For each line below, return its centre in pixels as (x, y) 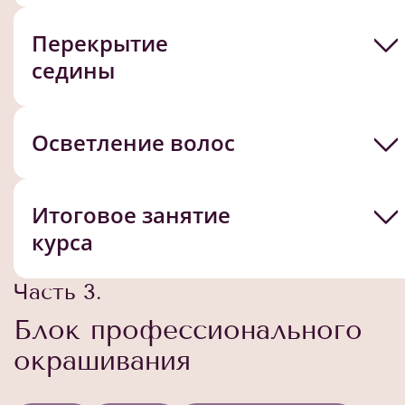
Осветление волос (133, 142)
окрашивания (102, 360)
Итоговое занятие (131, 214)
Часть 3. (57, 291)
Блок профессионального (188, 330)
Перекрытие (100, 42)
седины (73, 70)
